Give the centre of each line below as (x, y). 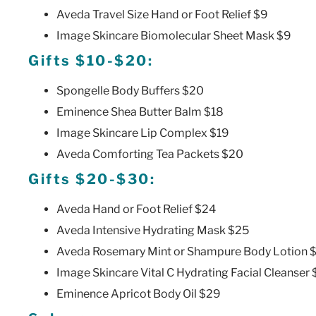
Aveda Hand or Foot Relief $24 (136, 209)
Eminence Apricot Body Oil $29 (139, 293)
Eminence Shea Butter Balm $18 (140, 111)
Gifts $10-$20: (91, 60)
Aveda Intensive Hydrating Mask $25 (153, 230)
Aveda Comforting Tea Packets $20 (150, 154)
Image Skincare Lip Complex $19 (143, 133)
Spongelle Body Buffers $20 (130, 90)
